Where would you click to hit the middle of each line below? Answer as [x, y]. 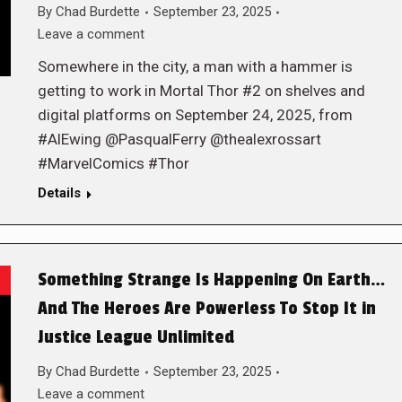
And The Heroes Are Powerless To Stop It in [206, 309]
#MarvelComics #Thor [113, 163]
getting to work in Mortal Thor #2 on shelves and [201, 91]
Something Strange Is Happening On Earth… [211, 280]
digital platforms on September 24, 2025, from [195, 115]
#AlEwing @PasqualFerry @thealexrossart [179, 139]
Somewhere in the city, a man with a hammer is [195, 66]
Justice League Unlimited [135, 337]
